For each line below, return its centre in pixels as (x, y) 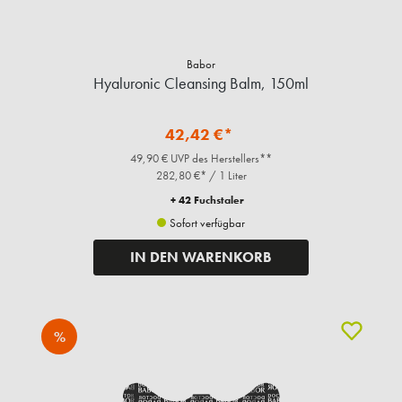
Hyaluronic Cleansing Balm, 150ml (201, 83)
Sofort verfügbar (206, 223)
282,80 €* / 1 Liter (201, 176)
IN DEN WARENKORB (201, 258)
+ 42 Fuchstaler (207, 201)
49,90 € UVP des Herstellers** (201, 159)
